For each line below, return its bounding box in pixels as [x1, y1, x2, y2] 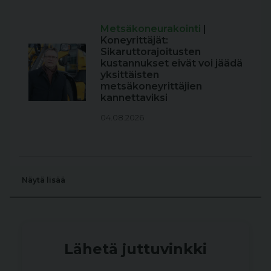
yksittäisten [100, 68, 159, 80]
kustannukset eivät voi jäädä [100, 57, 243, 69]
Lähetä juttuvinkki [64, 240, 207, 258]
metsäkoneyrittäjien [100, 80, 202, 92]
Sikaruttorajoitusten [100, 45, 201, 57]
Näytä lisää [21, 175, 65, 184]
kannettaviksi [100, 91, 168, 103]
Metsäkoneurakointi [100, 22, 203, 34]
